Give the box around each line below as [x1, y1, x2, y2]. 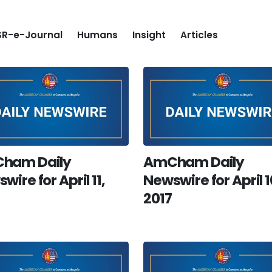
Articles [180, 29, 218, 41]
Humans [77, 29, 118, 41]
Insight [132, 29, 166, 41]
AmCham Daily [143, 152, 245, 172]
